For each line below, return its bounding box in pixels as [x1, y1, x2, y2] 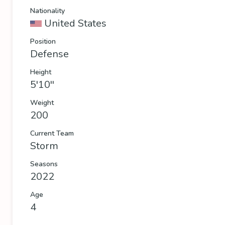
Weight [30, 98, 54, 107]
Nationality [30, 6, 65, 16]
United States [44, 17, 106, 30]
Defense [30, 47, 69, 61]
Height [30, 67, 51, 77]
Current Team [30, 129, 74, 138]
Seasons [30, 159, 58, 169]
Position [30, 37, 56, 46]
